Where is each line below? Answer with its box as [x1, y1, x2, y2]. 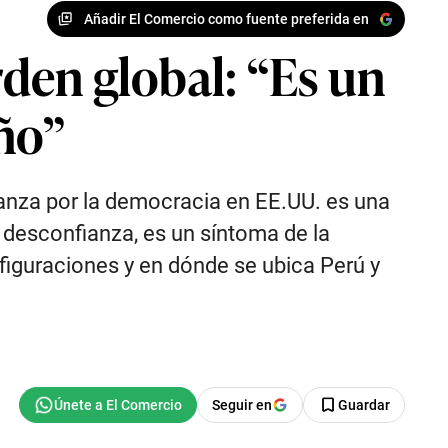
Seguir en [212, 397, 272, 413]
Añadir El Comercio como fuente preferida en [83, 10, 369, 27]
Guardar [338, 397, 390, 413]
